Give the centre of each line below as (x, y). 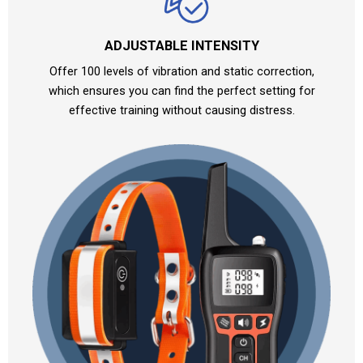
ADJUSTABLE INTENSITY (181, 45)
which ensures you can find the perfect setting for (181, 90)
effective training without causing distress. (181, 110)
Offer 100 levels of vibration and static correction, (181, 71)
